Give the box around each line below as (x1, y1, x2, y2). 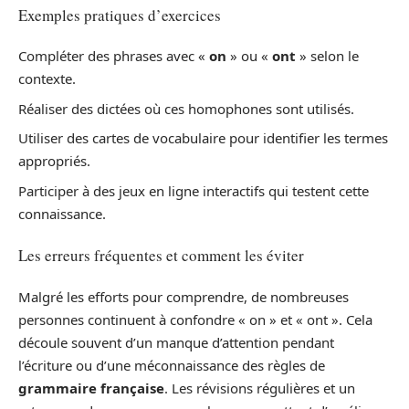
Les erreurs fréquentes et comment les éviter (18, 245, 304, 267)
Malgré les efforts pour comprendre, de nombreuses (18, 287, 349, 306)
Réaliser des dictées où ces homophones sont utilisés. (18, 99, 354, 118)
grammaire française (18, 378, 164, 397)
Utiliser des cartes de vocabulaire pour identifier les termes (18, 129, 388, 148)
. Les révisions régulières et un (164, 378, 355, 397)
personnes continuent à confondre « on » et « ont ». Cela (18, 309, 372, 329)
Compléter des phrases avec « (18, 47, 209, 66)
